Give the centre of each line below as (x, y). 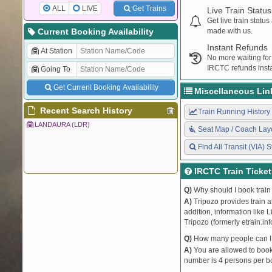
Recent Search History (85, 110)
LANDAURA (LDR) (63, 124)
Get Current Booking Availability (106, 87)
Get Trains (149, 8)
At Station (56, 51)
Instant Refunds (237, 47)
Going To (55, 69)
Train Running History (234, 112)
